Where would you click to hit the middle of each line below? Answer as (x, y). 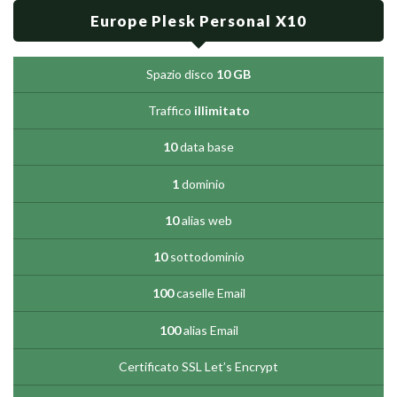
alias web (206, 220)
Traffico (171, 111)
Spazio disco (181, 74)
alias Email (209, 330)
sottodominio (206, 257)
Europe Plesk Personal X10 (198, 20)
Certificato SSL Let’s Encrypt (198, 366)
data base (206, 147)
